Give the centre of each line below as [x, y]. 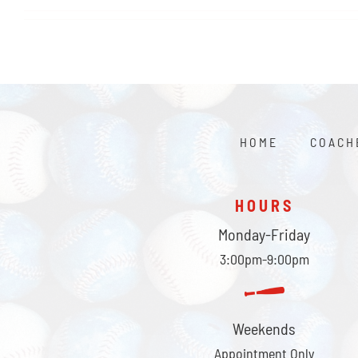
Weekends [265, 328]
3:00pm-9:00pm [264, 259]
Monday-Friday [265, 235]
